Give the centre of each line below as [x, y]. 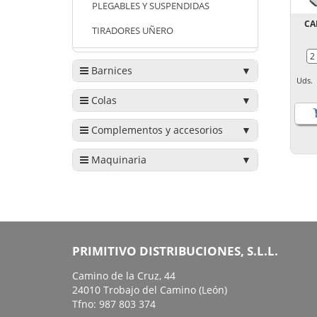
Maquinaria [117, 160]
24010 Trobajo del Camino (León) [150, 289]
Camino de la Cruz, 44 [124, 275]
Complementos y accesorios [156, 130]
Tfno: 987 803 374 [115, 304]
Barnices [110, 70]
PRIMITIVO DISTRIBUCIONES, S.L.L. [175, 250]
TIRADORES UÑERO [133, 30]
